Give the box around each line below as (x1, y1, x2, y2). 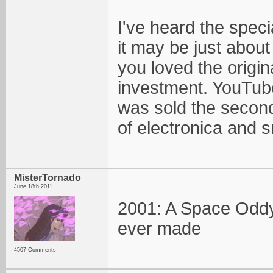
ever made (118, 219, 201, 238)
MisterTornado (14, 172, 81, 183)
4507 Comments (14, 247, 56, 253)
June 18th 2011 (14, 183, 52, 190)
